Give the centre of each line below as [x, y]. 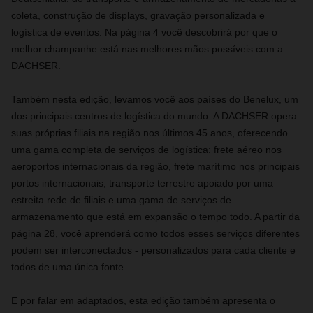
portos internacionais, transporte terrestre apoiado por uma [142, 183]
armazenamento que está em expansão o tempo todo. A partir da [155, 217]
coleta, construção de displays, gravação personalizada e [138, 15]
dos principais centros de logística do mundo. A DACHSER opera [154, 116]
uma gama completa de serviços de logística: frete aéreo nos [146, 150]
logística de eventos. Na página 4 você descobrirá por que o [144, 32]
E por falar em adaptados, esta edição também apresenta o [143, 300]
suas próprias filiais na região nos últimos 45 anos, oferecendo [150, 133]
